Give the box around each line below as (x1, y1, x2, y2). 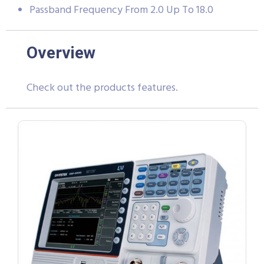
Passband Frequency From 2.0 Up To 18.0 (29, 1, 213, 19)
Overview (27, 42, 95, 62)
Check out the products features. (27, 79, 178, 97)
